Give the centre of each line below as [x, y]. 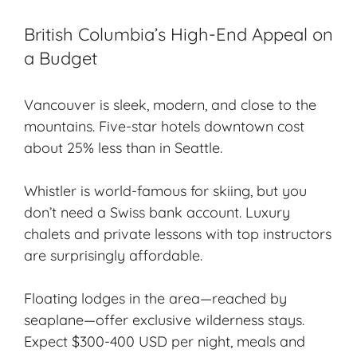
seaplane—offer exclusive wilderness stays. [164, 320]
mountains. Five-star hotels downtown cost [164, 126]
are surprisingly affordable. [113, 255]
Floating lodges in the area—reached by [155, 298]
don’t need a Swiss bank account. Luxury [157, 212]
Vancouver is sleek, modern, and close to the [170, 104]
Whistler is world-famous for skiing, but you [165, 190]
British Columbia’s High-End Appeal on [178, 34]
